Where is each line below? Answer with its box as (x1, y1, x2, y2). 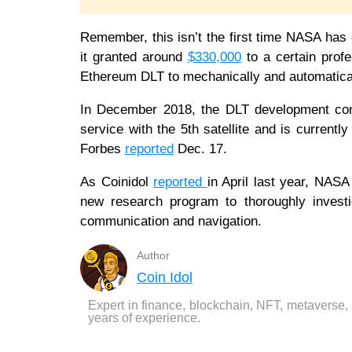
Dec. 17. (174, 141, 231, 157)
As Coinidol (80, 174, 154, 190)
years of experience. (88, 311, 200, 325)
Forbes (80, 141, 125, 157)
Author (137, 249, 170, 262)
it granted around (80, 49, 188, 65)
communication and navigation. (80, 214, 262, 229)
